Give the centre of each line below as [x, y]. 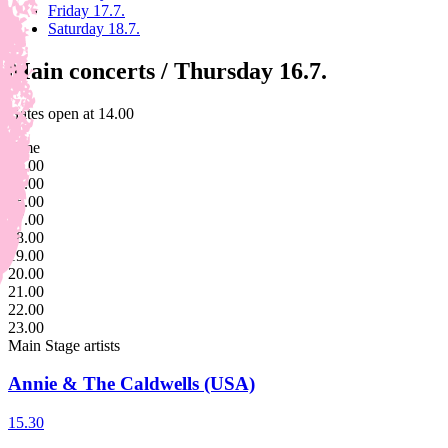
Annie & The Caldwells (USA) [131, 384]
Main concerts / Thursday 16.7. [167, 70]
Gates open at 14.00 [71, 113]
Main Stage [44, 345]
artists [100, 345]
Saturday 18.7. [94, 28]
